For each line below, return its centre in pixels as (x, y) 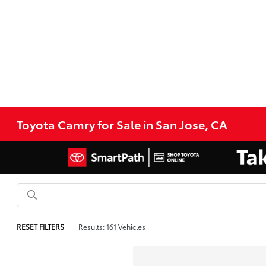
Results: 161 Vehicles (112, 227)
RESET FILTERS (41, 227)
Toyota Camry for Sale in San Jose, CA (122, 124)
